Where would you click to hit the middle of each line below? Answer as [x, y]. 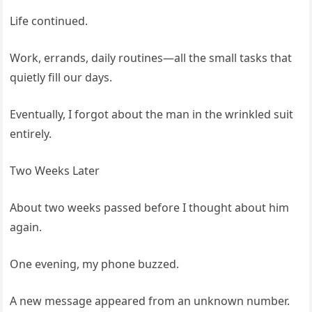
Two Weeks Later [55, 171]
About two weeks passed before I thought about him [150, 208]
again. [26, 227]
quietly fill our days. [61, 77]
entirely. [31, 134]
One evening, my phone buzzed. [95, 264]
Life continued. [49, 21]
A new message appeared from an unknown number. [150, 301]
